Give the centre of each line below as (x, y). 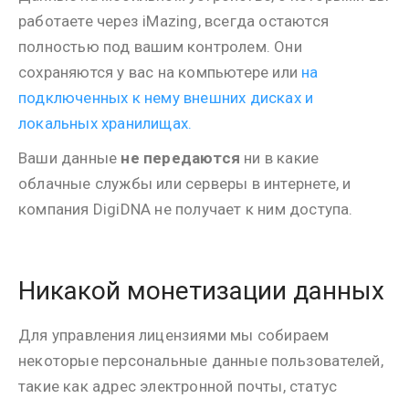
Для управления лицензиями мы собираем (174, 335)
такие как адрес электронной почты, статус (178, 386)
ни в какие (280, 158)
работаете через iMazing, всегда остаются (174, 21)
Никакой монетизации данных (201, 291)
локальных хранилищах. (105, 123)
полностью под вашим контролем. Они (160, 47)
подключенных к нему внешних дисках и (166, 98)
